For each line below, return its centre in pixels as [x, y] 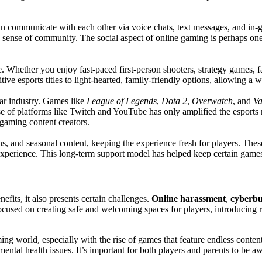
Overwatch [212, 101]
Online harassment [189, 199]
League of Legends [122, 101]
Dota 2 [174, 101]
